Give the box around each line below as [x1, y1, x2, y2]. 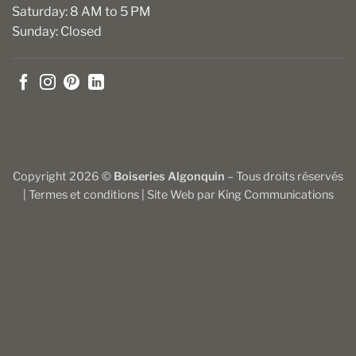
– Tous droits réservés [225, 168, 343, 184]
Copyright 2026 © [13, 168, 114, 184]
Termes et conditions [28, 187, 139, 202]
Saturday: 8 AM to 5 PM [12, 3, 151, 19]
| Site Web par [138, 187, 218, 202]
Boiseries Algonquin [114, 168, 225, 184]
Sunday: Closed [12, 23, 102, 39]
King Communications [217, 187, 334, 202]
